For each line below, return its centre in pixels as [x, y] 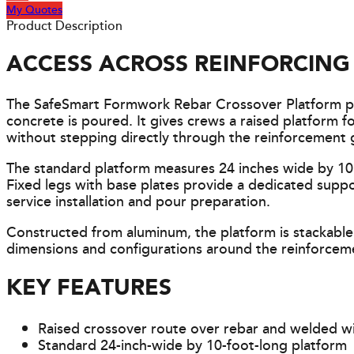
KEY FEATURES [89, 289]
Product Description [64, 26]
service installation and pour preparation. [138, 202]
